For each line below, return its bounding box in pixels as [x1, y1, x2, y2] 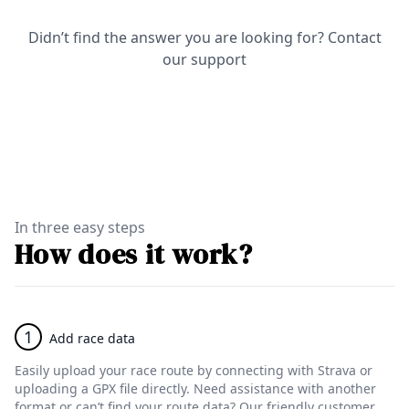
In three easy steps [15, 217, 145, 238]
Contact [327, 27, 382, 48]
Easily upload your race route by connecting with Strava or [15, 362, 372, 380]
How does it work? [15, 236, 253, 274]
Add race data [49, 330, 135, 348]
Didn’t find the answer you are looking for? [27, 27, 324, 48]
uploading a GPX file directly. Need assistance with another [15, 380, 376, 398]
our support [163, 49, 246, 70]
